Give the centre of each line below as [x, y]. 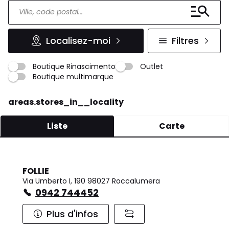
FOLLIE [36, 171]
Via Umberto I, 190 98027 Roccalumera [91, 181]
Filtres [185, 41]
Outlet [152, 66]
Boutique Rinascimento [74, 66]
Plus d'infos [72, 214]
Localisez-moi [78, 41]
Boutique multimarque [73, 76]
